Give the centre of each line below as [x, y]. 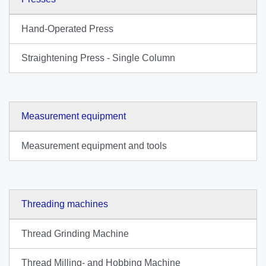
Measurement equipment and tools [94, 146]
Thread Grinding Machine [75, 234]
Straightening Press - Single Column [98, 58]
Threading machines [65, 204]
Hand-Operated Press [67, 29]
